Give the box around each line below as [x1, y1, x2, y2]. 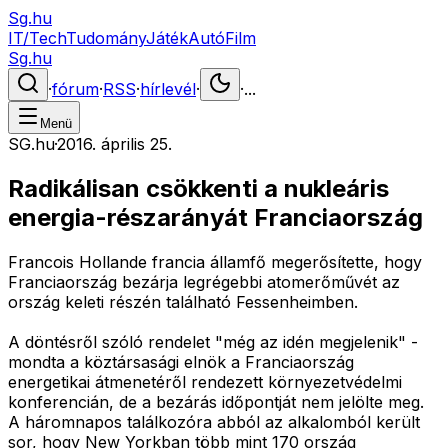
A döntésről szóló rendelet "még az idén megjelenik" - [8, 331, 418, 352]
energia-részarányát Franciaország [8, 202, 423, 232]
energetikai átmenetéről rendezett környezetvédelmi [8, 371, 402, 392]
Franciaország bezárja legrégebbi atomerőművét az [8, 271, 400, 292]
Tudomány [66, 28, 146, 48]
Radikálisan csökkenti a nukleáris [8, 173, 389, 203]
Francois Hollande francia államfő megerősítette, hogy [8, 251, 422, 272]
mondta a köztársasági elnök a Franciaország [8, 351, 354, 372]
